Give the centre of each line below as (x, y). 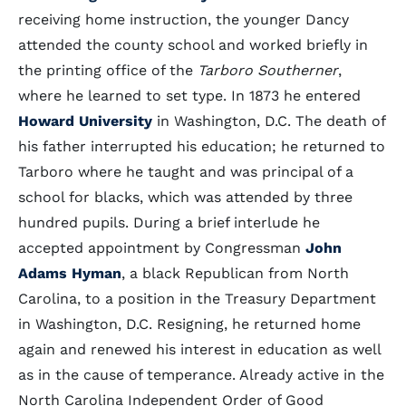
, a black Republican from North (235, 273)
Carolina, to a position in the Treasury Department (197, 299)
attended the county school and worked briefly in (193, 45)
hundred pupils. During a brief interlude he (169, 222)
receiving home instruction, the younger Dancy (184, 19)
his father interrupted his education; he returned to (202, 146)
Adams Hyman (70, 273)
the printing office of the (108, 70)
